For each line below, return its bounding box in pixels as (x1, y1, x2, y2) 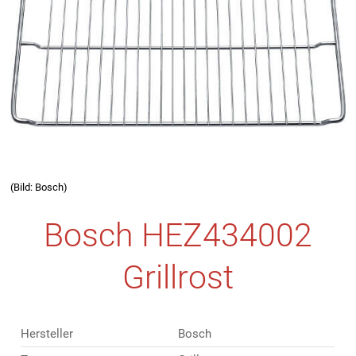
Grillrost (122, 258, 234, 297)
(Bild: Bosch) (10, 180, 68, 193)
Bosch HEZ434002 (44, 216, 312, 255)
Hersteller (21, 327, 74, 342)
